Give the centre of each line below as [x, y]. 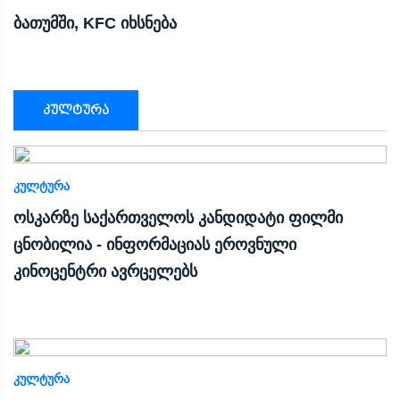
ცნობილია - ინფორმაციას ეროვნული [155, 244]
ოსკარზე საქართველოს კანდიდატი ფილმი [178, 217]
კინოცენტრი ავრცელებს [105, 271]
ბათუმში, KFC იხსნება [95, 23]
